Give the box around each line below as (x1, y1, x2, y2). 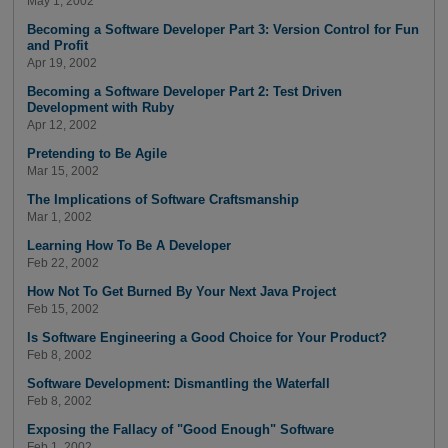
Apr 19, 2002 (26, 57, 97, 70)
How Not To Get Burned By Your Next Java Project (26, 284, 336, 300)
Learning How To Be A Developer (26, 238, 231, 254)
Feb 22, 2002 (26, 257, 99, 270)
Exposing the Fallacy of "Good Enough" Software (26, 422, 334, 438)
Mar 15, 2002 (26, 165, 99, 178)
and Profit (26, 37, 88, 53)
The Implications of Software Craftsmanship (26, 191, 299, 207)
